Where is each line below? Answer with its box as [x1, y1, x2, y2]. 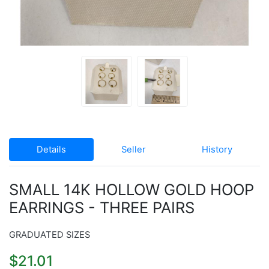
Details [37, 144, 67, 155]
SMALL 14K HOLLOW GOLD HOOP [9, 180, 254, 199]
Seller [121, 144, 147, 155]
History [201, 144, 232, 155]
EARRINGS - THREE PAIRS [9, 198, 195, 217]
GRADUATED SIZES [9, 229, 90, 241]
